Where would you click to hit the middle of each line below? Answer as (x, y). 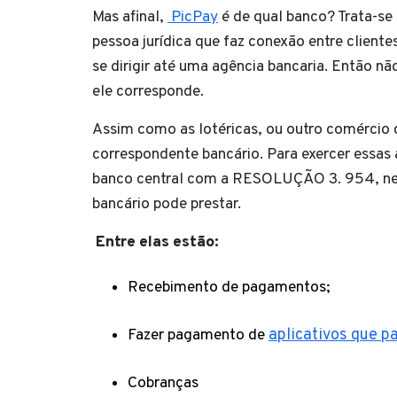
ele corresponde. (148, 91)
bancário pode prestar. (167, 204)
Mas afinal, (130, 17)
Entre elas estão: (156, 242)
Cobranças (163, 383)
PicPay (193, 17)
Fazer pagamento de (198, 335)
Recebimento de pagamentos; (229, 287)
